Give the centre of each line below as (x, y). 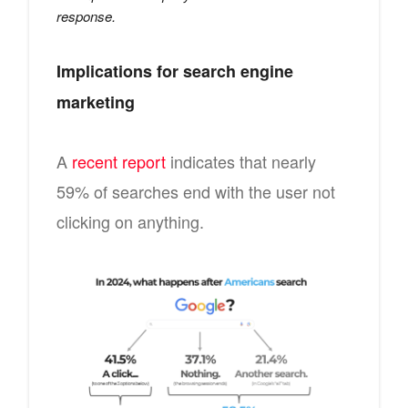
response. (86, 15)
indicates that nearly (241, 161)
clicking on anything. (130, 221)
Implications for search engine (175, 71)
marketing (96, 102)
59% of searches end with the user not (196, 191)
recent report (119, 161)
